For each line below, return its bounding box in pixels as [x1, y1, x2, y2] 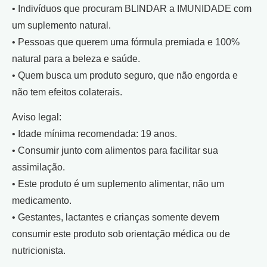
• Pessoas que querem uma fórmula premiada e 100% [12, 37, 240, 48]
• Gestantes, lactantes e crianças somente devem [12, 212, 219, 223]
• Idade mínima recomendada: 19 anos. [12, 129, 177, 139]
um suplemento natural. [12, 20, 111, 31]
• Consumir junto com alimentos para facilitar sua [12, 145, 218, 156]
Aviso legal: [12, 112, 61, 123]
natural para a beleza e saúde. [12, 54, 140, 64]
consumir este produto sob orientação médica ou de [12, 229, 230, 240]
